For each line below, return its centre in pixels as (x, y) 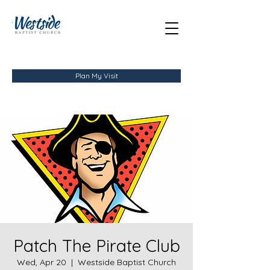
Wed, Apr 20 (42, 262)
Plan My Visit (96, 76)
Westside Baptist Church (127, 262)
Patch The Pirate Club (96, 246)
